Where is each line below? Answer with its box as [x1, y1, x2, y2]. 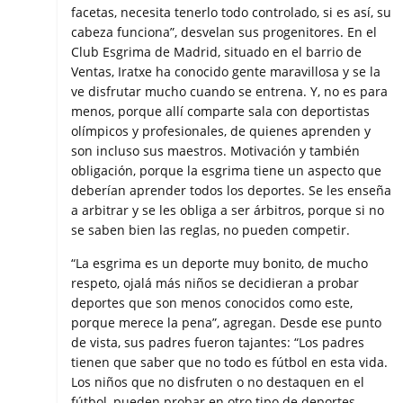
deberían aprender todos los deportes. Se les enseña [71, 182, 392, 200]
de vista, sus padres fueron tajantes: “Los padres [71, 334, 365, 352]
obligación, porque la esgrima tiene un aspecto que [71, 162, 382, 180]
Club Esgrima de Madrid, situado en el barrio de [71, 43, 363, 61]
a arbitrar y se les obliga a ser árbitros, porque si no [71, 201, 385, 219]
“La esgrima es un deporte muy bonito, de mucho [71, 255, 369, 273]
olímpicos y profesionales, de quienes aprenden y [71, 122, 372, 140]
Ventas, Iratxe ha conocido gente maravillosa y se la [71, 63, 381, 81]
